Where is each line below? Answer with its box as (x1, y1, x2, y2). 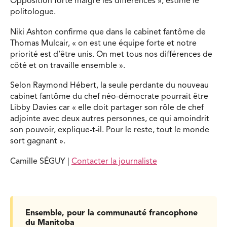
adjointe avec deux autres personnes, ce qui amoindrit (10, 115, 209, 124)
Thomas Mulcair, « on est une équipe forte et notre (10, 39, 197, 48)
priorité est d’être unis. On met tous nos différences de (10, 50, 212, 59)
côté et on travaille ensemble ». (10, 61, 125, 70)
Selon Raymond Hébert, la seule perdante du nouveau (10, 82, 209, 90)
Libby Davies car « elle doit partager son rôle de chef (10, 104, 204, 112)
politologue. (10, 8, 56, 17)
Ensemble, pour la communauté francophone (25, 209, 198, 218)
